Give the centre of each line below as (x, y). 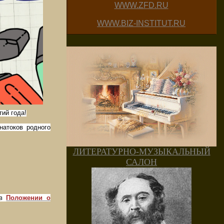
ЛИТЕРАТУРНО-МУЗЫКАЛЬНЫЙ (141, 151)
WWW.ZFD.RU (141, 5)
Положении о (28, 198)
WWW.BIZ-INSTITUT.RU (141, 23)
